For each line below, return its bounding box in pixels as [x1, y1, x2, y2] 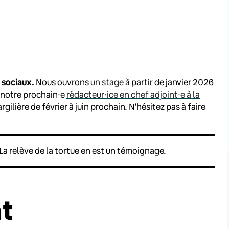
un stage [90, 76, 124, 88]
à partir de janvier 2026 [124, 76, 214, 88]
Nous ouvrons [34, 76, 90, 88]
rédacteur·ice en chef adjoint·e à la [66, 88, 200, 100]
